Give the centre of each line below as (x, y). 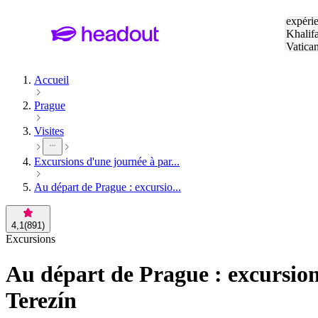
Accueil (51, 80)
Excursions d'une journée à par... (107, 162)
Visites (49, 131)
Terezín (41, 300)
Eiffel (298, 59)
